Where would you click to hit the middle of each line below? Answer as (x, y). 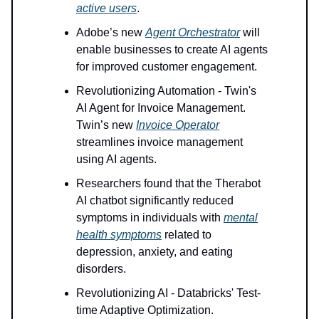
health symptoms (119, 235)
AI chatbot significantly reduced (155, 201)
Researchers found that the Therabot (168, 184)
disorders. (101, 269)
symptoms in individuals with (150, 218)
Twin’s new (106, 125)
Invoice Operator (178, 125)
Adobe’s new (111, 33)
